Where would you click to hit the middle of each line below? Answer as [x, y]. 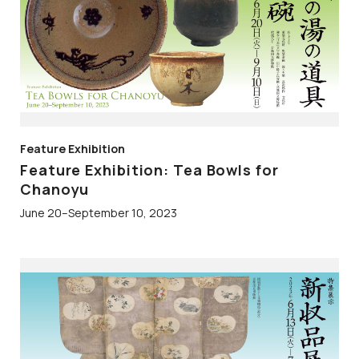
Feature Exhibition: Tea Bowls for [149, 169]
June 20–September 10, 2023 [99, 213]
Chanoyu [55, 189]
